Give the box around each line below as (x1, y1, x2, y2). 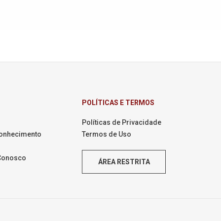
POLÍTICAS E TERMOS (82, 99, 154, 107)
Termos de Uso (82, 130, 131, 138)
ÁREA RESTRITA (98, 157, 150, 166)
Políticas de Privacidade (82, 118, 161, 126)
